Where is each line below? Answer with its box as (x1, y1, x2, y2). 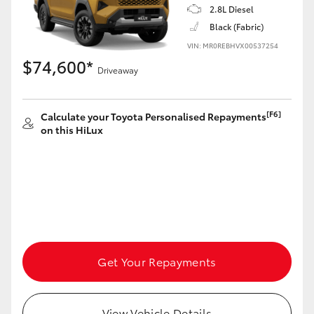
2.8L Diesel (210, 3, 254, 15)
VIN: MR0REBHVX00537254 (187, 40, 278, 50)
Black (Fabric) (210, 20, 264, 32)
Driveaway (97, 64, 138, 76)
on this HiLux (41, 123, 103, 137)
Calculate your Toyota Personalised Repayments (41, 109, 266, 123)
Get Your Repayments (97, 253, 217, 269)
